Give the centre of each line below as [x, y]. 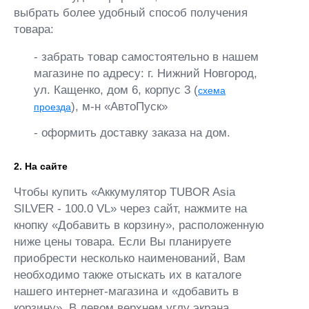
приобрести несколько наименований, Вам [130, 258]
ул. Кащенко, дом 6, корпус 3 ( [116, 90]
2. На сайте [41, 166]
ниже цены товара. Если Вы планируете [122, 242]
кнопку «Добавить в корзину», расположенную [139, 225]
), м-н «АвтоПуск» [119, 107]
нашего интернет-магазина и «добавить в [126, 291]
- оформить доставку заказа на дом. [132, 133]
